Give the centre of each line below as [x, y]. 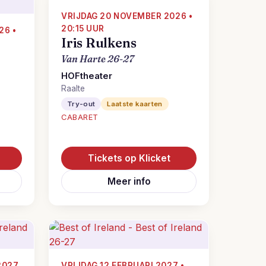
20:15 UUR [83, 28]
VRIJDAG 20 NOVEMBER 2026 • [127, 16]
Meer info [129, 181]
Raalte [73, 88]
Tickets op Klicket [129, 158]
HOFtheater [87, 76]
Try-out [81, 104]
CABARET [80, 117]
